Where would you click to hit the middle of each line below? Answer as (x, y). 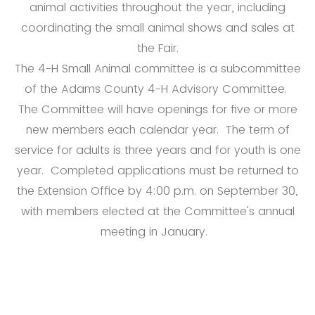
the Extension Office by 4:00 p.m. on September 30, (157, 191)
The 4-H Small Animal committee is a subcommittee (157, 68)
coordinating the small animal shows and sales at (157, 27)
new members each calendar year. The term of (157, 129)
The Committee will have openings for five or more (157, 109)
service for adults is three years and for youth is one (157, 150)
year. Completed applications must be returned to (157, 170)
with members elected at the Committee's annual (157, 211)
